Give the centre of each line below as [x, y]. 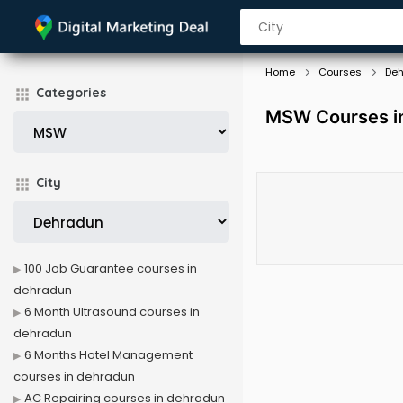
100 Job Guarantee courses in [111, 269]
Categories [71, 93]
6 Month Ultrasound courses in [112, 312]
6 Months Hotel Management [108, 355]
